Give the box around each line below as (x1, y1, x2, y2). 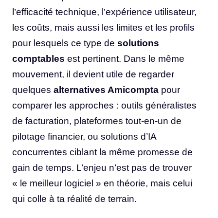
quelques (12, 84, 54, 95)
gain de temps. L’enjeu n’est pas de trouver (12, 162, 192, 173)
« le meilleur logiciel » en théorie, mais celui (12, 178, 192, 188)
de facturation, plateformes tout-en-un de (12, 115, 182, 126)
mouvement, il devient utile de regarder (12, 69, 174, 79)
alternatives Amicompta (54, 84, 159, 95)
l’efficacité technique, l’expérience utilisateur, (12, 6, 197, 17)
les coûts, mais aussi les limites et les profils (12, 22, 195, 33)
